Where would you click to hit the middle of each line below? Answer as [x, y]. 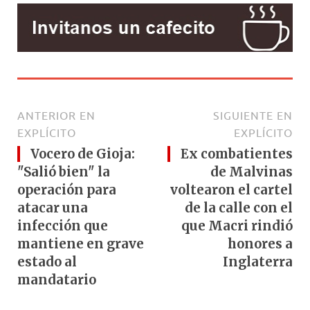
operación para [67, 190]
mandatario [57, 280]
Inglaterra [258, 262]
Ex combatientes [237, 154]
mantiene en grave [81, 244]
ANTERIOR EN [56, 115]
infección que [63, 226]
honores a [260, 244]
